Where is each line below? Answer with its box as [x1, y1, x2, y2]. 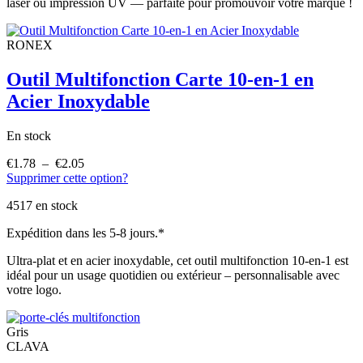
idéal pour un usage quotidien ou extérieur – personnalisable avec [6, 267, 340, 282]
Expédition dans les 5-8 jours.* [6, 225, 164, 240]
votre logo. [6, 282, 62, 297]
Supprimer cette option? [6, 170, 128, 185]
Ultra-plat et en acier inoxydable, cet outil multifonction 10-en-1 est [6, 253, 348, 267]
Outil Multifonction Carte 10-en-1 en [6, 68, 314, 90]
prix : [84, 185, 111, 199]
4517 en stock [6, 198, 78, 212]
